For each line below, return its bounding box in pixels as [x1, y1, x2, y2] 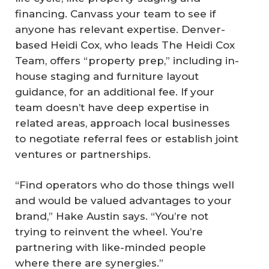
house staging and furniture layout [15, 70, 199, 82]
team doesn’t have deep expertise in [15, 101, 209, 113]
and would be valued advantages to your [15, 195, 232, 207]
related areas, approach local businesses [15, 116, 230, 129]
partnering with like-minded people [15, 241, 206, 254]
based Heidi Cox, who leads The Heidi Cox [15, 38, 235, 51]
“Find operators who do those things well [15, 179, 234, 192]
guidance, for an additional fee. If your [15, 85, 214, 98]
